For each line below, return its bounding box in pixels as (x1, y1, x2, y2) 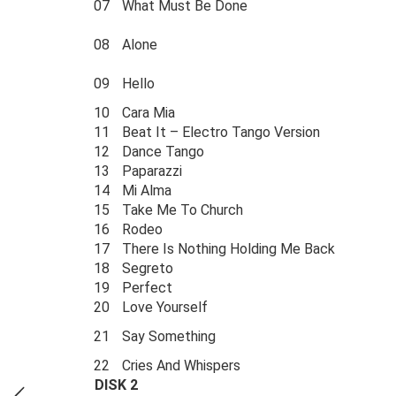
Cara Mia (122, 104, 175, 121)
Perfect (122, 279, 172, 296)
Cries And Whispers (122, 357, 240, 374)
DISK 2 (91, 377, 138, 393)
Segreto (122, 260, 173, 277)
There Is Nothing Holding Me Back (122, 240, 335, 257)
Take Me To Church (122, 202, 243, 218)
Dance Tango (122, 143, 204, 160)
